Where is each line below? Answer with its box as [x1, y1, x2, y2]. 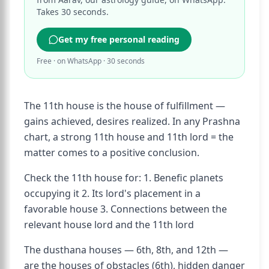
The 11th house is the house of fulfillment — [24, 99, 225, 112]
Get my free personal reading [58, 34, 180, 45]
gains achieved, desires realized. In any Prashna [24, 115, 240, 128]
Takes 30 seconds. [37, 6, 109, 17]
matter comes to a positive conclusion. [24, 146, 199, 159]
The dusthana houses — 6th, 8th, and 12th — [24, 243, 228, 256]
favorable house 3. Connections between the [24, 202, 227, 216]
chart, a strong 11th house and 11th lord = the [24, 130, 234, 144]
